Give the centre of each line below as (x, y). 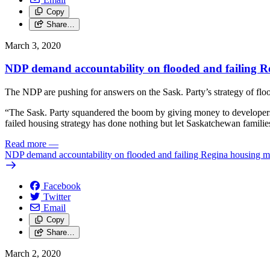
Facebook (62, 186)
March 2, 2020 (33, 254)
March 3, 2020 (33, 45)
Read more (26, 144)
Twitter (57, 197)
